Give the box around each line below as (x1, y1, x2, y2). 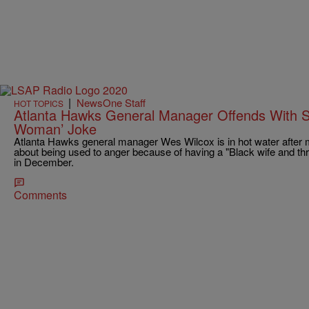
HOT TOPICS (14, 97, 63, 110)
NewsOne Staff (77, 95, 146, 110)
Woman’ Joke (14, 119, 97, 139)
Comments (14, 187, 67, 203)
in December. (14, 154, 74, 170)
